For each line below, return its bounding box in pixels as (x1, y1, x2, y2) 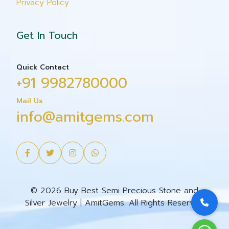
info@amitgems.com (16, 106, 154, 128)
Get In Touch (16, 28, 78, 43)
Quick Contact (16, 62, 69, 73)
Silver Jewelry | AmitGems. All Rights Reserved (25, 197, 204, 209)
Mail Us (16, 96, 43, 106)
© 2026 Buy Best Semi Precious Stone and (31, 185, 198, 197)
